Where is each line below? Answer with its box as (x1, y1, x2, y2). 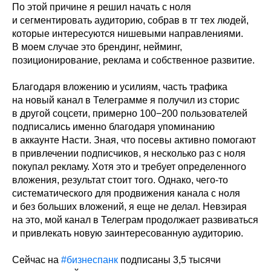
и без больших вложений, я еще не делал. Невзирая (12, 201, 247, 212)
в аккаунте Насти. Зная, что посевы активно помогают (12, 135, 256, 146)
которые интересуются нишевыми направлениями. (12, 28, 243, 39)
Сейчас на (12, 255, 61, 266)
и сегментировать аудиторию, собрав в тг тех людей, (12, 15, 249, 26)
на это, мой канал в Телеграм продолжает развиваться (12, 215, 258, 226)
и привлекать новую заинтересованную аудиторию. (12, 228, 243, 239)
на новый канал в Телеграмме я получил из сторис (12, 95, 240, 106)
